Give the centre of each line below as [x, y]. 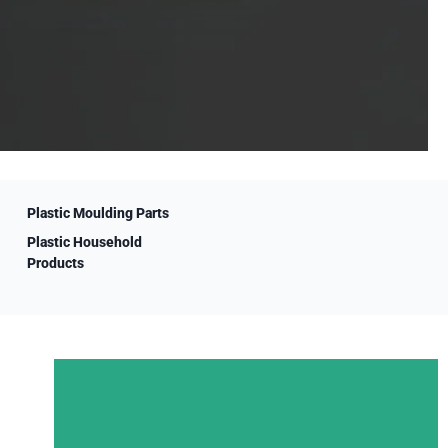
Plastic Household [84, 242]
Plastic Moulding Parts [97, 213]
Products [55, 263]
